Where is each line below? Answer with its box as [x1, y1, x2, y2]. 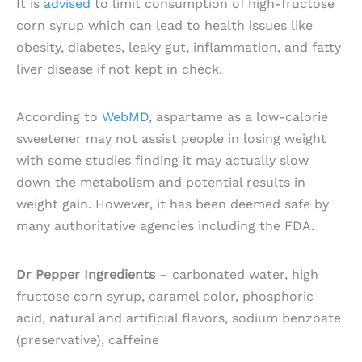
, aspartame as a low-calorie [149, 109, 328, 125]
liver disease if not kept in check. [16, 61, 222, 78]
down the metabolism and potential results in [16, 175, 305, 191]
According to [16, 109, 102, 125]
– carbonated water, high [155, 266, 318, 282]
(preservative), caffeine [16, 331, 159, 347]
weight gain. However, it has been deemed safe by [16, 196, 329, 213]
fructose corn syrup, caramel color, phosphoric [16, 288, 314, 304]
